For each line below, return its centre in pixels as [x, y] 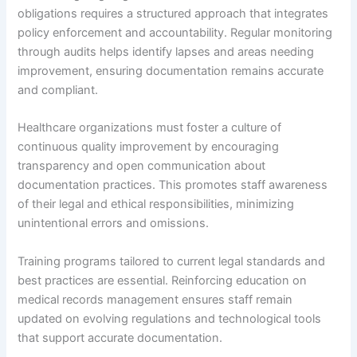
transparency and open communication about [142, 166]
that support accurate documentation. [120, 337]
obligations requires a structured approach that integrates [173, 13]
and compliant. [58, 90]
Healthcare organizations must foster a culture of [150, 128]
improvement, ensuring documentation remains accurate [171, 71]
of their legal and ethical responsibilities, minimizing [156, 204]
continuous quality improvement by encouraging [149, 147]
